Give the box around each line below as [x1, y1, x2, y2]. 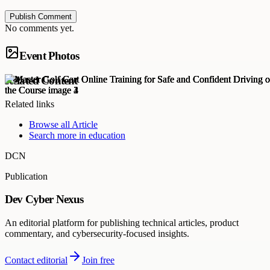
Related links [5, 98, 54, 109]
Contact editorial [5, 254, 67, 265]
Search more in [29, 130, 89, 140]
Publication [5, 171, 48, 181]
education [89, 130, 125, 140]
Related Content [5, 74, 78, 87]
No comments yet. [5, 23, 74, 34]
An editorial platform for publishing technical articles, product [5, 217, 239, 228]
